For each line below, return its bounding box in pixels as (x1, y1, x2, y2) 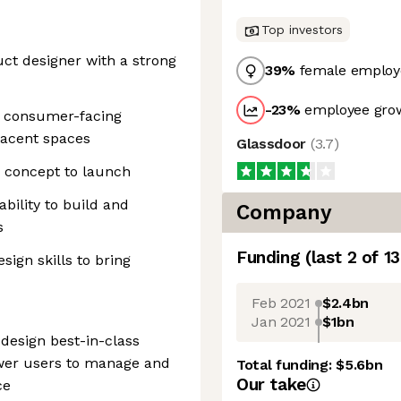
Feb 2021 (252, 294, 311, 311)
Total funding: (236, 356, 337, 373)
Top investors (261, 22, 343, 37)
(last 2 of (304, 247, 384, 268)
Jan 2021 (252, 312, 311, 330)
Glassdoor (236, 135, 311, 152)
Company (236, 200, 332, 225)
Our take (236, 374, 306, 395)
